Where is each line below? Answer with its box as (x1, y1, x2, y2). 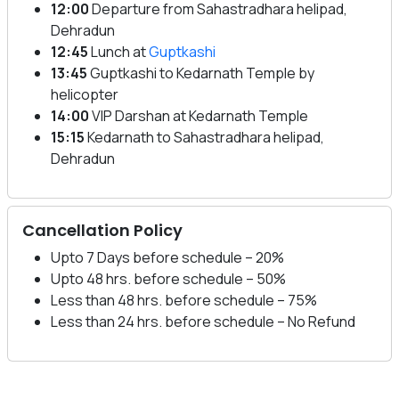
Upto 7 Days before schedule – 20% (51, 247, 284, 267)
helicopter (51, 84, 118, 104)
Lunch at (88, 41, 149, 61)
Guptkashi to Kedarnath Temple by (87, 62, 314, 83)
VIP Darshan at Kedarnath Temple (89, 105, 308, 126)
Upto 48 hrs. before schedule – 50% (51, 268, 286, 289)
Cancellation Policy (22, 218, 183, 241)
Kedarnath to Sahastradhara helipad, (85, 126, 324, 147)
